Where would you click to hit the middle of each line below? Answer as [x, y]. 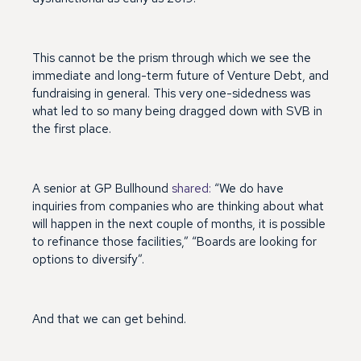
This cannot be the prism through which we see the [172, 58]
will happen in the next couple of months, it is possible [179, 224]
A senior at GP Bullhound [102, 188]
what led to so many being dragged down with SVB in [177, 111]
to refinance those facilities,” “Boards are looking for [174, 241]
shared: [191, 188]
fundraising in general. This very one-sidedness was [171, 93]
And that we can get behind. [109, 319]
